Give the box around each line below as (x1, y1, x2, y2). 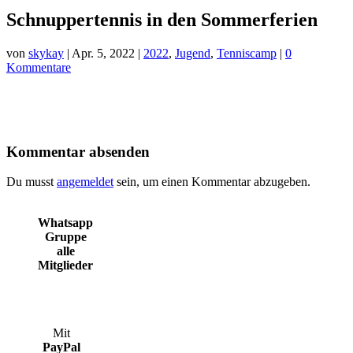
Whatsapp (38, 216, 93, 230)
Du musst (6, 175, 57, 189)
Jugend (175, 46, 210, 60)
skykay (28, 46, 64, 60)
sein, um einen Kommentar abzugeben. (113, 175, 310, 189)
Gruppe (44, 230, 87, 244)
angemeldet (57, 175, 113, 189)
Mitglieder (38, 258, 93, 273)
